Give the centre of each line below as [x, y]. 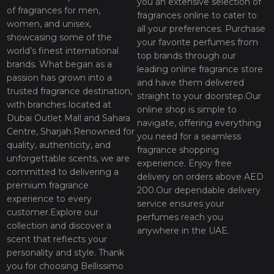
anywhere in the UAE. [183, 231]
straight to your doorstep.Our [199, 96]
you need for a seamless [189, 137]
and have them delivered [191, 83]
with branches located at [59, 105]
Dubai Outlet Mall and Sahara [69, 118]
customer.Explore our [53, 213]
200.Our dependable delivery [199, 191]
